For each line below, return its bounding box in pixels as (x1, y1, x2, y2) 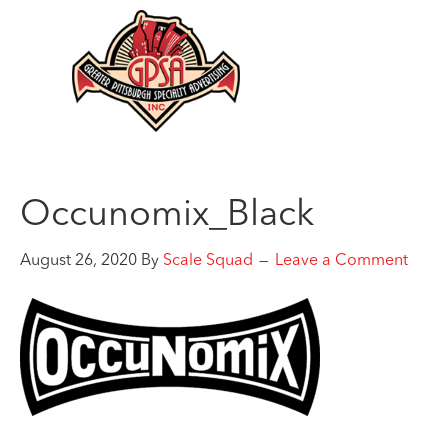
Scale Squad (163, 253, 253, 269)
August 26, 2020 (20, 253, 137, 269)
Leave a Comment (275, 253, 408, 269)
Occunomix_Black (20, 198, 314, 234)
